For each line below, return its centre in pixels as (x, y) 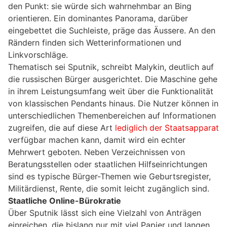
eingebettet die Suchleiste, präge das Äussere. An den (112, 30)
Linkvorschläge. (38, 54)
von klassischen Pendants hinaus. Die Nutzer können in (113, 103)
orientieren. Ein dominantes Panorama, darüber (98, 18)
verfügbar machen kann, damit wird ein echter (97, 140)
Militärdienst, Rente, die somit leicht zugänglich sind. (109, 188)
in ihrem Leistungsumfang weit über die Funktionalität (111, 91)
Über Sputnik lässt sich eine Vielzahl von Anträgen (105, 213)
